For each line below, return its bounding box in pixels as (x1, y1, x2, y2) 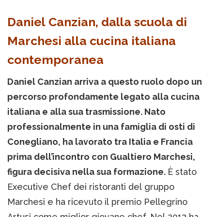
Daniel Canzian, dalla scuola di (7, 15, 187, 30)
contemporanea (7, 52, 104, 67)
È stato (168, 167, 197, 177)
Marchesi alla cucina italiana (7, 33, 176, 48)
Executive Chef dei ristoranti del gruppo (7, 182, 174, 192)
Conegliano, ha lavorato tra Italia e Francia (7, 137, 193, 147)
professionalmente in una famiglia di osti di (7, 122, 195, 132)
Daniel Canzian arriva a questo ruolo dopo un (7, 77, 202, 87)
